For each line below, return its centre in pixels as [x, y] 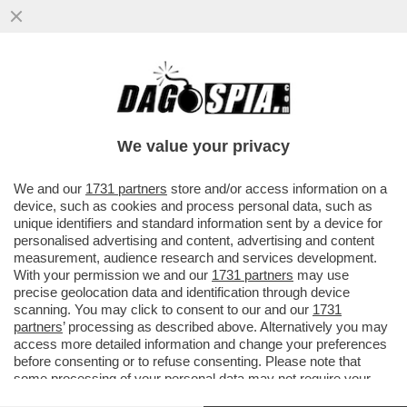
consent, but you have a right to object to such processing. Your [201, 396]
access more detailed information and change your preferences [200, 344]
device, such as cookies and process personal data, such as [193, 206]
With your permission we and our [113, 275]
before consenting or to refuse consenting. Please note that [187, 361]
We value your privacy [203, 146]
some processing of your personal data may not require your [192, 378]
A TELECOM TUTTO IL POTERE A [153, 91]
